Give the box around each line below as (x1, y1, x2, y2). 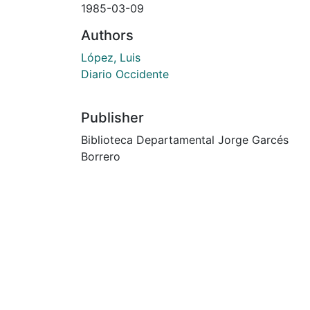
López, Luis (81, 50, 140, 64)
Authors (81, 26, 134, 44)
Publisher (81, 109, 144, 126)
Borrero (81, 149, 120, 163)
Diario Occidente (81, 66, 169, 81)
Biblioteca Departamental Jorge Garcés (81, 132, 289, 147)
